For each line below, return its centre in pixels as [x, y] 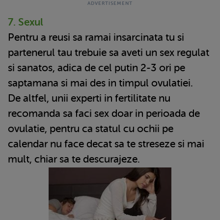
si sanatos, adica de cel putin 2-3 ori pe [96, 68]
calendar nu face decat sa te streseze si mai [106, 144]
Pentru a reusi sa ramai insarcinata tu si [96, 37]
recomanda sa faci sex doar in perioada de [104, 113]
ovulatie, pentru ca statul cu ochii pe [91, 128]
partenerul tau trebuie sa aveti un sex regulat [109, 52]
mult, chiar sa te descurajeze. [74, 159]
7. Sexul [26, 22]
